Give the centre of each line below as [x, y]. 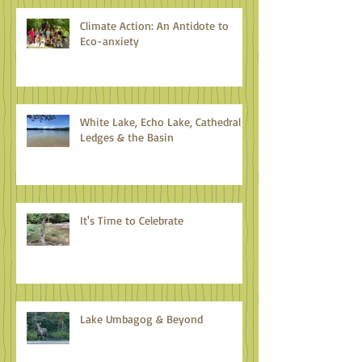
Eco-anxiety [109, 41]
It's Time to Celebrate [132, 221]
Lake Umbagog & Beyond [141, 319]
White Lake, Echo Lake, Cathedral [160, 122]
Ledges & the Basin [127, 137]
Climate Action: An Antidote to [154, 26]
